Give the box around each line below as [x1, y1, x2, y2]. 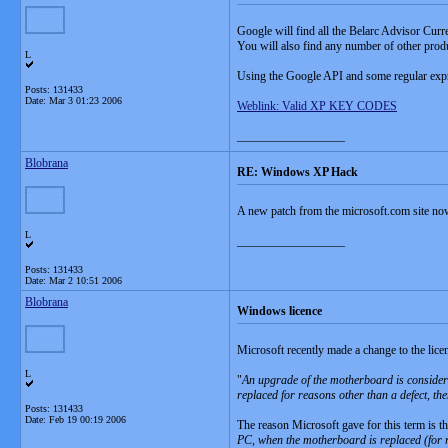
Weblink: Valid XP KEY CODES [237, 99, 397, 113]
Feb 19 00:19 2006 [49, 414, 126, 425]
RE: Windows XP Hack [237, 165, 358, 179]
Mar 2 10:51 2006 [49, 275, 122, 286]
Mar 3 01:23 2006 [49, 95, 122, 106]
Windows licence [237, 304, 322, 318]
